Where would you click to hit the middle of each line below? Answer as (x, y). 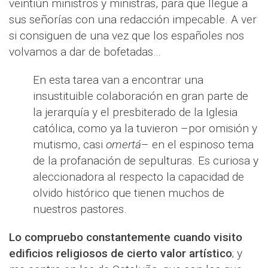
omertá (124, 144)
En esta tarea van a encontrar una (118, 80)
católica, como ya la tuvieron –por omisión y (145, 128)
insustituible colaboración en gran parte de (141, 96)
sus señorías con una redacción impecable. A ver (133, 19)
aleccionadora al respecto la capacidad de (138, 177)
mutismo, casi (69, 144)
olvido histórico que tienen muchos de (129, 193)
